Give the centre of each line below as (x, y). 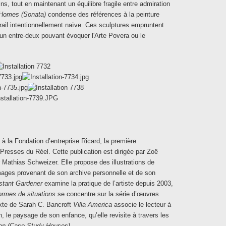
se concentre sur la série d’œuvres (107, 194)
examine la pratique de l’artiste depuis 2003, (108, 183)
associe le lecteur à (142, 205)
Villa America (93, 205)
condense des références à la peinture (103, 14)
